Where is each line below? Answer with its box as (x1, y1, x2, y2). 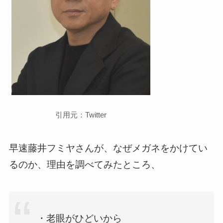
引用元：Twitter (55, 110, 107, 119)
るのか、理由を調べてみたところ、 (8, 159, 160, 170)
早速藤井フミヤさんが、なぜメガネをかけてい (8, 143, 208, 154)
